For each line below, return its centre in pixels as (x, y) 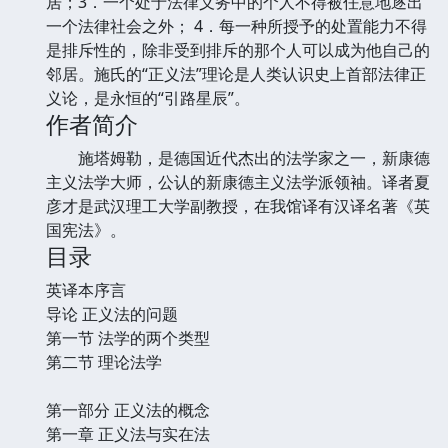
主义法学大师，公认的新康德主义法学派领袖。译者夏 (238, 181)
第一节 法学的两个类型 (128, 337)
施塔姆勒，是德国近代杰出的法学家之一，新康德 (238, 157)
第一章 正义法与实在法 (128, 433)
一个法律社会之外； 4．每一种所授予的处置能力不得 (236, 25)
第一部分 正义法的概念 (128, 409)
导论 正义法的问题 (112, 313)
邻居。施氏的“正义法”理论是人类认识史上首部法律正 (236, 73)
